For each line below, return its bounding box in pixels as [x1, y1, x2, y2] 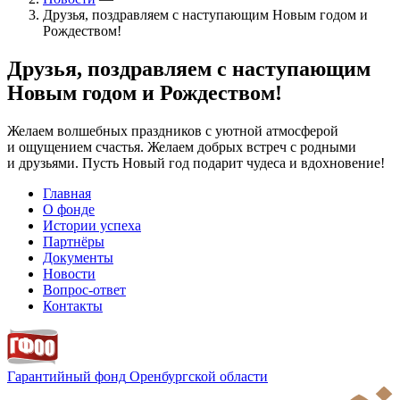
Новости [43, 265, 96, 281]
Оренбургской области [129, 368, 268, 384]
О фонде [43, 201, 95, 217]
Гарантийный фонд [7, 368, 126, 384]
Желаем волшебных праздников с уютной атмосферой [7, 122, 338, 138]
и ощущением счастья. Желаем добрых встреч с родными [7, 138, 356, 154]
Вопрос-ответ [43, 281, 126, 297]
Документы [43, 249, 113, 265]
